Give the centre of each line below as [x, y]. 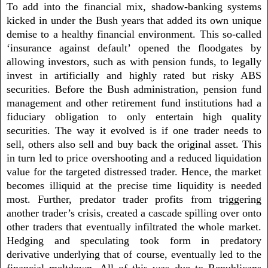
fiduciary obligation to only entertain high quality [134, 116]
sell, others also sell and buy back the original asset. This [134, 144]
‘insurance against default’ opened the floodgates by [134, 48]
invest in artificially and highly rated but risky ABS [134, 75]
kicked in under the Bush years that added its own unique [134, 20]
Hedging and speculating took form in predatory [134, 240]
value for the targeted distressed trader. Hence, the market [134, 171]
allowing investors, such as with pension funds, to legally [134, 61]
